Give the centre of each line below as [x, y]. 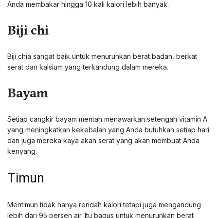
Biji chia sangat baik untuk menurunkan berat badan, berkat [102, 56]
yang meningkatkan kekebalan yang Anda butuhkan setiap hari [108, 130]
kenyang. [22, 151]
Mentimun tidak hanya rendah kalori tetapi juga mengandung [104, 205]
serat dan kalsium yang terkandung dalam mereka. [88, 67]
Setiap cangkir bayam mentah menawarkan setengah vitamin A [107, 119]
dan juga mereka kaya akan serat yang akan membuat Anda [103, 140]
